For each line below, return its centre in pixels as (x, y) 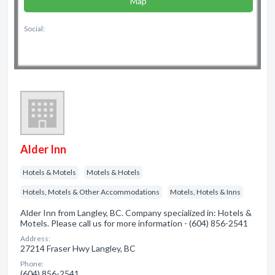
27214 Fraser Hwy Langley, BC (78, 248)
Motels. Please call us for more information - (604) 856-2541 (134, 223)
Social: (34, 29)
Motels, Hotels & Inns (205, 192)
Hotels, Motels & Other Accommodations (91, 192)
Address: (35, 238)
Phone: (32, 264)
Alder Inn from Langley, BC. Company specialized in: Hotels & (136, 213)
